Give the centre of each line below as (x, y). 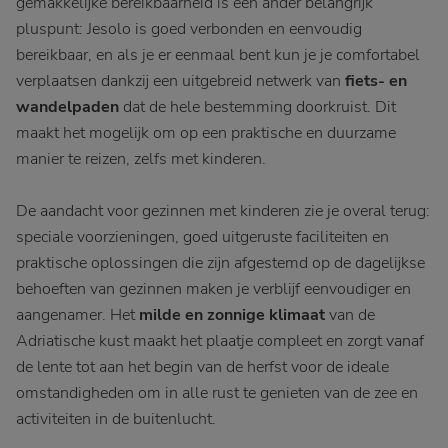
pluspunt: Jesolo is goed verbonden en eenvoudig (189, 29)
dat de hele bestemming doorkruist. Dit (257, 107)
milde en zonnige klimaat (232, 315)
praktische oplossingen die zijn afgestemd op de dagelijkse (220, 263)
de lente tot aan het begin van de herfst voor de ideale (202, 367)
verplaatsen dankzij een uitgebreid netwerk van (180, 81)
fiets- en (376, 81)
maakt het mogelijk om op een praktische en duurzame (206, 133)
